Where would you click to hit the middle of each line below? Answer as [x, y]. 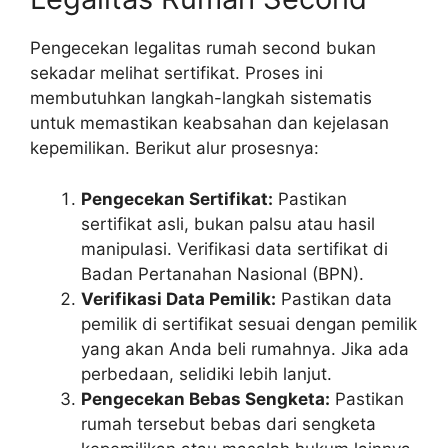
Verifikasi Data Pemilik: [178, 298]
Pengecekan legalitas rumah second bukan [203, 48]
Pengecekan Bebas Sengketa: [205, 398]
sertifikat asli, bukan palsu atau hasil [228, 223]
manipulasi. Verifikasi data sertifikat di [234, 248]
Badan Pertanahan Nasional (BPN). [222, 273]
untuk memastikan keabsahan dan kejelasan [209, 123]
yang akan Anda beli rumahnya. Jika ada [245, 348]
